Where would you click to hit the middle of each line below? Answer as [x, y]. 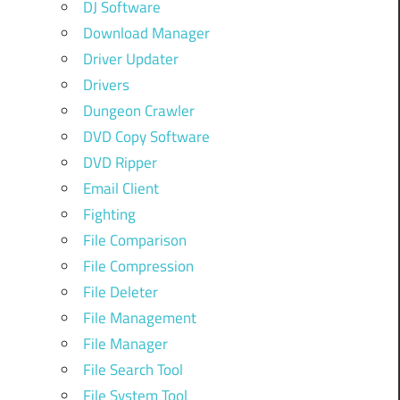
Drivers [106, 84]
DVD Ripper [120, 162]
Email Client [121, 188]
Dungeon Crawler [138, 110]
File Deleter [120, 292]
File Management [139, 317]
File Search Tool [133, 369]
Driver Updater [130, 58]
